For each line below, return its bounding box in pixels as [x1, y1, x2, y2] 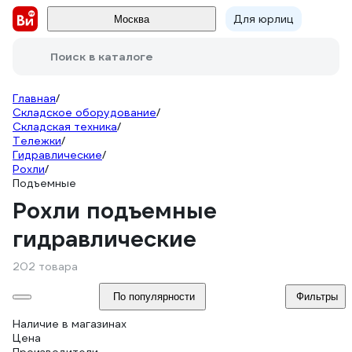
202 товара [13, 259, 78, 273]
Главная [13, 91, 56, 105]
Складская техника [13, 119, 117, 134]
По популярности [112, 291, 195, 302]
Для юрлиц [233, 12, 294, 26]
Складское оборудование [13, 105, 156, 119]
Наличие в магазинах [13, 317, 126, 331]
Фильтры [296, 291, 338, 302]
